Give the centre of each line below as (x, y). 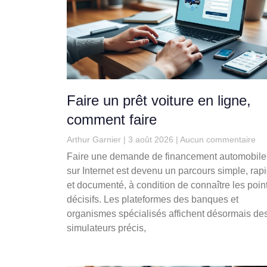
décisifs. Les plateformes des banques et (153, 200)
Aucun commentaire (217, 140)
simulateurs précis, (106, 228)
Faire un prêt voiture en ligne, (159, 101)
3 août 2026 (151, 140)
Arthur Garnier (95, 140)
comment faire (112, 120)
